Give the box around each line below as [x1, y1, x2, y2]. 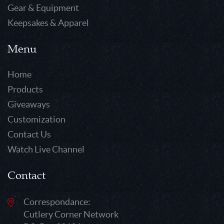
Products [7, 83, 43, 94]
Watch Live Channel [7, 143, 84, 154]
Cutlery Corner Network [23, 208, 118, 219]
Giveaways [7, 98, 50, 109]
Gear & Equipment [7, 2, 79, 13]
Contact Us [7, 128, 51, 139]
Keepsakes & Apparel [7, 17, 89, 28]
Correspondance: [23, 196, 90, 207]
